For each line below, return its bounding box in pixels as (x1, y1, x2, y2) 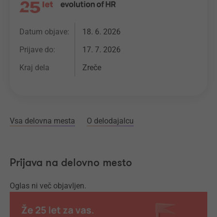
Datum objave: (19, 27, 69, 36)
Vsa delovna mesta (10, 116, 75, 125)
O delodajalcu (87, 116, 134, 125)
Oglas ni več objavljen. (10, 181, 86, 190)
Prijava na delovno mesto (10, 156, 132, 170)
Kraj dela (19, 62, 49, 72)
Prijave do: (19, 45, 55, 54)
